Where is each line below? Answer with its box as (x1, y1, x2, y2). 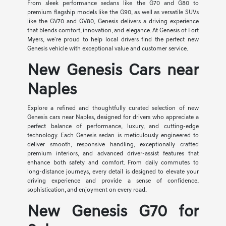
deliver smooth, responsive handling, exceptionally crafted (27, 142, 199, 148)
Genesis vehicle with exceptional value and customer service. (27, 46, 188, 52)
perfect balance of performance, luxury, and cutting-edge (27, 124, 199, 130)
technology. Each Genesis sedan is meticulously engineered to (27, 133, 199, 139)
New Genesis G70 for (27, 204, 199, 221)
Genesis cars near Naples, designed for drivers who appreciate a (27, 115, 199, 121)
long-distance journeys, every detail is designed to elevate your (27, 169, 199, 176)
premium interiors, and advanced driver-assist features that (27, 151, 199, 157)
